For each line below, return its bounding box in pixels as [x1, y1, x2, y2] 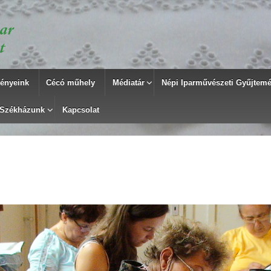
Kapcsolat [62, 105, 99, 114]
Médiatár [112, 78, 145, 87]
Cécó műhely [46, 78, 96, 87]
